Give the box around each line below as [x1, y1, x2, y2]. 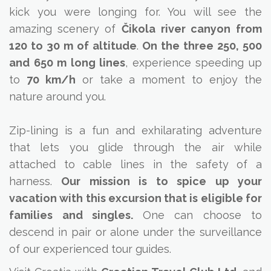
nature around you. [9, 90, 106, 103]
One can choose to [142, 209, 262, 221]
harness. [9, 175, 62, 188]
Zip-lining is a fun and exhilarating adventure [9, 124, 262, 137]
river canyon [160, 22, 230, 35]
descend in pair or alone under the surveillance [9, 226, 262, 238]
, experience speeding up [125, 56, 263, 69]
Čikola [121, 22, 155, 35]
